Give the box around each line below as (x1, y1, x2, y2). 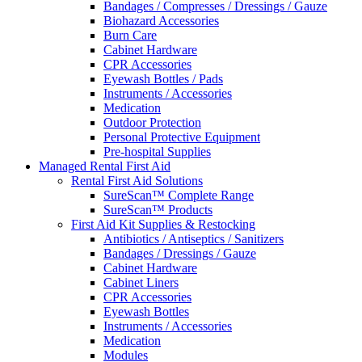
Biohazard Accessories (103, 14, 219, 28)
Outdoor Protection (103, 116, 201, 130)
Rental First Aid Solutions (71, 174, 203, 188)
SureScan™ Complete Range (103, 188, 254, 203)
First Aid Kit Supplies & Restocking (71, 217, 255, 232)
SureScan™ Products (103, 203, 213, 217)
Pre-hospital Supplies (103, 145, 211, 159)
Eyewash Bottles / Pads (103, 72, 223, 86)
